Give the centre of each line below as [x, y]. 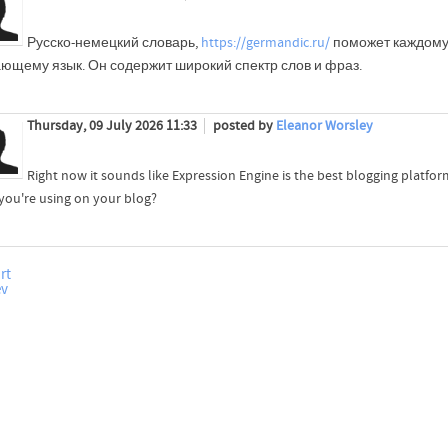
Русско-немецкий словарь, [113, 42]
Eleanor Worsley [324, 125]
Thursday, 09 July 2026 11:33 [113, 125]
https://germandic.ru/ [265, 42]
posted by [244, 125]
